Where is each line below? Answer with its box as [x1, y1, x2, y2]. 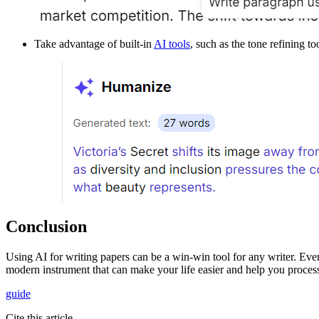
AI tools [154, 37, 190, 50]
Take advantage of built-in [34, 37, 154, 50]
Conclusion [6, 216, 87, 236]
